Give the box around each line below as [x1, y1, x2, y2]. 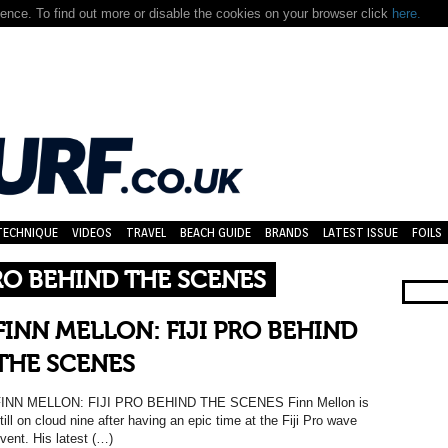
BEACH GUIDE [180, 225, 251, 240]
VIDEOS [72, 225, 112, 240]
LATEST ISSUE [323, 225, 398, 240]
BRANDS [265, 225, 309, 240]
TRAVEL [126, 225, 166, 240]
